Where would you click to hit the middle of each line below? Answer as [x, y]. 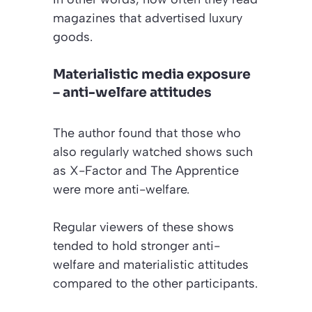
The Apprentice [195, 170]
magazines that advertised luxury [148, 18]
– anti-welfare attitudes [132, 92]
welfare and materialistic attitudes [151, 264]
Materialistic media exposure [152, 74]
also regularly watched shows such [153, 151]
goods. [73, 37]
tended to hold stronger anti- [136, 245]
